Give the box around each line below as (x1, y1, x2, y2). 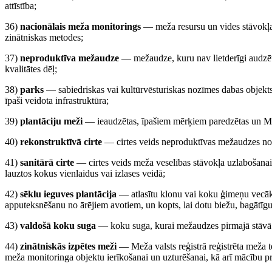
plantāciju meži (20, 116, 83, 126)
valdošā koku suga (20, 220, 96, 231)
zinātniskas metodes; (5, 32, 83, 42)
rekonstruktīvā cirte (20, 137, 102, 147)
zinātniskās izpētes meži (20, 241, 117, 251)
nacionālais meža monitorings (20, 21, 141, 32)
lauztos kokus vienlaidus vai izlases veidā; (5, 168, 165, 178)
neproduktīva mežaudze (20, 53, 119, 63)
